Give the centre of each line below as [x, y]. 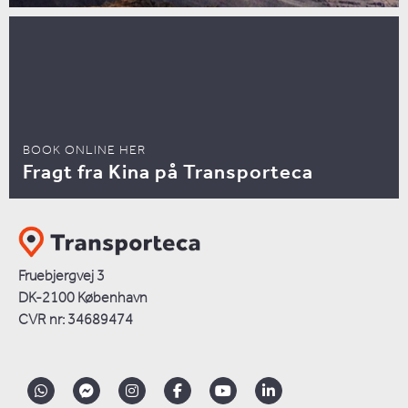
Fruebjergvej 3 [61, 277]
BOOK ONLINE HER [84, 151]
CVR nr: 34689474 [76, 321]
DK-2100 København [83, 299]
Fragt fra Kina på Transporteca [168, 173]
